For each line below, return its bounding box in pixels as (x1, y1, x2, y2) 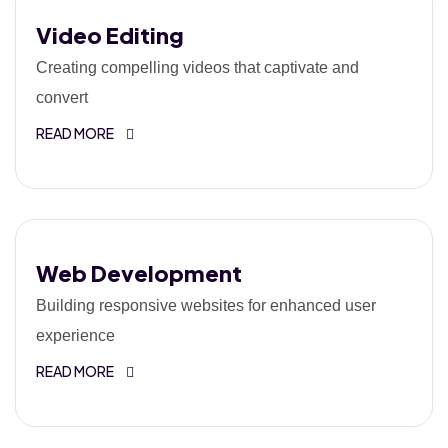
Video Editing (36, 21, 184, 49)
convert (36, 89, 88, 106)
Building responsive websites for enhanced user (36, 297, 376, 314)
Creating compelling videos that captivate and (36, 59, 359, 76)
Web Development (36, 259, 242, 287)
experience (36, 327, 115, 344)
